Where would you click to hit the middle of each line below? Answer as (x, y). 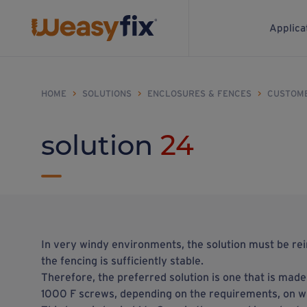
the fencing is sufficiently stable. (122, 260)
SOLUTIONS (107, 94)
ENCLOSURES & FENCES (199, 94)
